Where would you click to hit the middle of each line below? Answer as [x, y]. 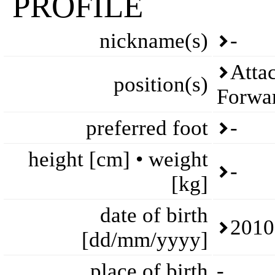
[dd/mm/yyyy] [145, 240]
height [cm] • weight [118, 159]
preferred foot [147, 128]
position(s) [161, 84]
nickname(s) [154, 41]
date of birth [154, 215]
